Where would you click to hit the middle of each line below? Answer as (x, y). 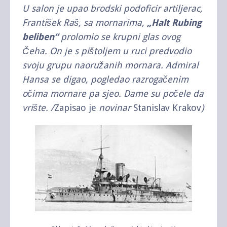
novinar (115, 107)
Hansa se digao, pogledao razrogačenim (105, 79)
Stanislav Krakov (167, 107)
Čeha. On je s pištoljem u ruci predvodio (107, 51)
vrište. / (38, 107)
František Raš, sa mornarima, (83, 22)
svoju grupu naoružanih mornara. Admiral (110, 65)
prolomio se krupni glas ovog (121, 36)
